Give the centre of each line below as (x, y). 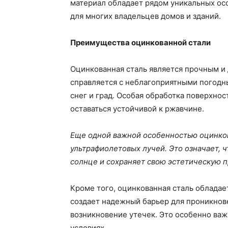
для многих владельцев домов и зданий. (146, 16)
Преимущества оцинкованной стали (140, 42)
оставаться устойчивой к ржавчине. (137, 108)
